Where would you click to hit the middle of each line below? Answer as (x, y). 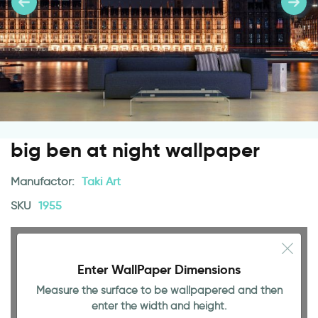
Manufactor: (44, 181)
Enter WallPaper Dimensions (159, 269)
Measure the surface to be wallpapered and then (159, 290)
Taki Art (101, 181)
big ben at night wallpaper (135, 150)
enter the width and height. (159, 306)
